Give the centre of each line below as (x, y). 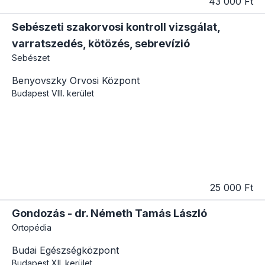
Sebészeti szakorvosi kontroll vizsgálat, (116, 27)
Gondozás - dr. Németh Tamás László (109, 214)
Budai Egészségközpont (65, 251)
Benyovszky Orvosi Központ (76, 81)
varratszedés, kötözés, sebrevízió (101, 44)
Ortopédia (32, 228)
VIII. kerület (73, 93)
